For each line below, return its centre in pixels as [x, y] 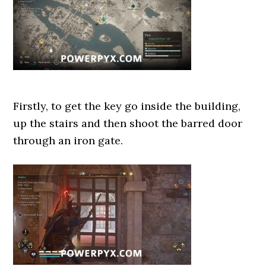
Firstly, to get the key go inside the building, [127, 106]
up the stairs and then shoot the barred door [128, 123]
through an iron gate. [68, 140]
